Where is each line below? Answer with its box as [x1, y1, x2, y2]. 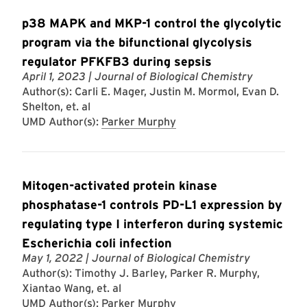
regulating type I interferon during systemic [22, 217, 283, 231]
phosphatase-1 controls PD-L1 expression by [22, 197, 282, 212]
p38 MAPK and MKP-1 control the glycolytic [22, 16, 282, 30]
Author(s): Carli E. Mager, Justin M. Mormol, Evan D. [22, 85, 279, 98]
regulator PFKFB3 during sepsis [22, 54, 212, 69]
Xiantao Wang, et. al [22, 282, 121, 295]
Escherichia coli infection [22, 236, 172, 250]
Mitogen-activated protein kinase [22, 178, 217, 193]
